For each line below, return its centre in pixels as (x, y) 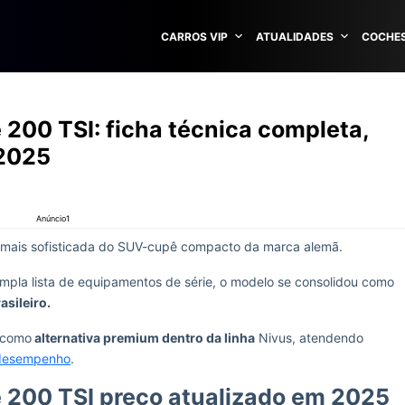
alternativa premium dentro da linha (143, 338)
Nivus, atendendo (309, 338)
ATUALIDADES (295, 36)
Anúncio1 (53, 218)
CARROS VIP (194, 36)
